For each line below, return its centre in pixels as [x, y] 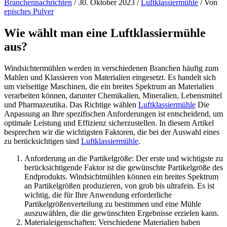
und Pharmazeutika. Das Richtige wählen [71, 104]
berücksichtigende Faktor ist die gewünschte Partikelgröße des [124, 167]
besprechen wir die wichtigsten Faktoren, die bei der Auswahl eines [112, 132]
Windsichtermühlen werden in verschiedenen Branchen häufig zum [111, 68]
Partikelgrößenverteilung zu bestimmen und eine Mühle [113, 204]
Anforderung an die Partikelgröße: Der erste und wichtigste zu [124, 158]
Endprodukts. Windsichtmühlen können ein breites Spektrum [121, 176]
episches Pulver [29, 11]
